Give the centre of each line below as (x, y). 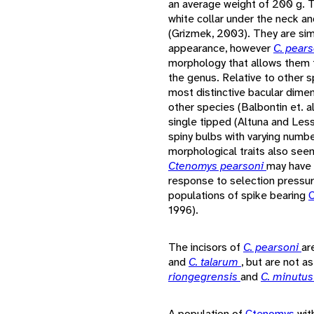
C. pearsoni (272, 247)
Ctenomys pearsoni (217, 165)
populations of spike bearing (238, 195)
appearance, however (221, 48)
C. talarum (215, 261)
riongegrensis (204, 276)
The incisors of (206, 247)
